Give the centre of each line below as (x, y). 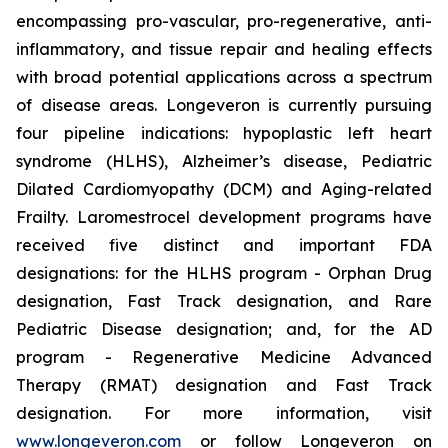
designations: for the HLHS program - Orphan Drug (224, 273)
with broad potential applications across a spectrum (224, 77)
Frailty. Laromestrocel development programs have (224, 217)
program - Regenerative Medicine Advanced (224, 357)
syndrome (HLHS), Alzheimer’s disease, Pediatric (224, 161)
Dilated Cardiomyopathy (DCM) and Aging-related (224, 189)
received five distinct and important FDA (224, 245)
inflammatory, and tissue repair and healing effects (224, 49)
